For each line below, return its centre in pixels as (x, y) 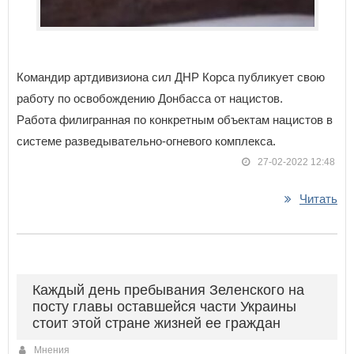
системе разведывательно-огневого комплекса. (146, 141)
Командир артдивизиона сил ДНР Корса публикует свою (171, 77)
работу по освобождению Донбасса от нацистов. (150, 99)
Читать (318, 199)
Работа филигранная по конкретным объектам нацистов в (175, 120)
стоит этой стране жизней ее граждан (156, 324)
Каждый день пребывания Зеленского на (168, 290)
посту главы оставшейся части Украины (164, 307)
